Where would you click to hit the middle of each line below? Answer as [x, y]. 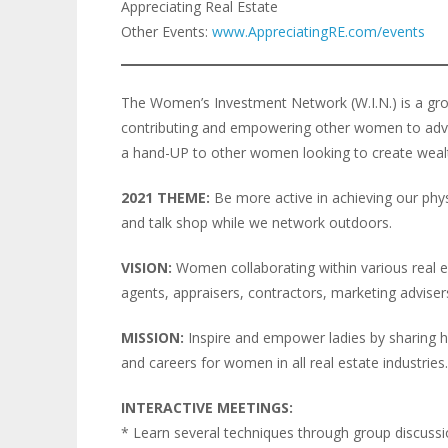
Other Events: [166, 31]
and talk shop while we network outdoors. [256, 222]
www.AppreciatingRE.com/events [318, 31]
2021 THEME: [165, 197]
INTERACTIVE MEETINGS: [206, 407]
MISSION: [152, 337]
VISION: [146, 267]
